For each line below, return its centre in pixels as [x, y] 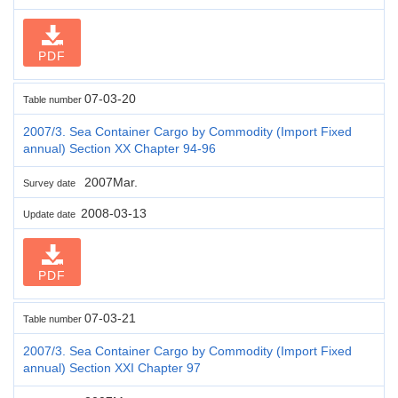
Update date [52, 214]
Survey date [52, 183]
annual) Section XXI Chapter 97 [112, 367]
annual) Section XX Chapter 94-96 [119, 148]
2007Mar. [109, 182]
